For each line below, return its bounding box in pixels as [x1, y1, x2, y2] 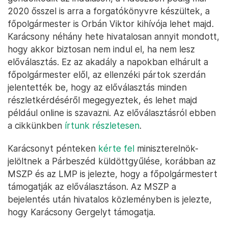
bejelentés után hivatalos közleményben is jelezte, [8, 194, 212, 205]
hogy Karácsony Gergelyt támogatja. [8, 207, 155, 217]
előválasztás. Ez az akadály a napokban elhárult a [8, 56, 208, 67]
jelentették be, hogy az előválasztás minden [8, 82, 187, 93]
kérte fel [98, 143, 134, 154]
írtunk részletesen [65, 120, 139, 131]
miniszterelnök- [134, 143, 198, 154]
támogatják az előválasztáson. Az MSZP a [8, 181, 176, 192]
